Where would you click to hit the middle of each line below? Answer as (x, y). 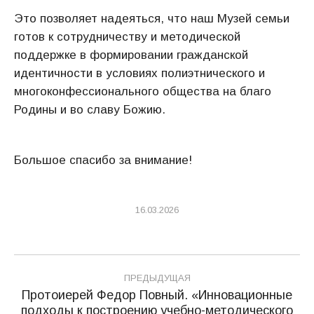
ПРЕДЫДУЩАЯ (157, 278)
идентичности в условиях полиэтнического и (139, 73)
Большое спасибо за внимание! (103, 160)
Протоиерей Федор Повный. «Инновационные (157, 295)
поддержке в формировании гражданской (131, 55)
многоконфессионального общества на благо (143, 91)
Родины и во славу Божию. (90, 110)
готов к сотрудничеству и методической (127, 37)
